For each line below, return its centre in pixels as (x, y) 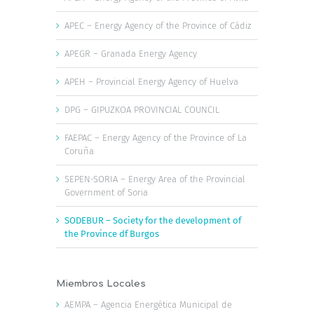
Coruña (79, 151)
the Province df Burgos (112, 233)
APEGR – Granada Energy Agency (131, 53)
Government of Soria (106, 192)
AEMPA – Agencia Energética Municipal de (148, 304)
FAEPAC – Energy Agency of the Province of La (156, 137)
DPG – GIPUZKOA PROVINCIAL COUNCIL (142, 109)
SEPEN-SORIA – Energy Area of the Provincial (155, 179)
